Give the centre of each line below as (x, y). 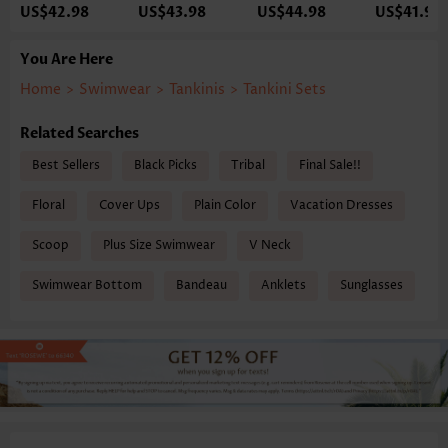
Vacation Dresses (341, 205)
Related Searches (79, 133)
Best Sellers (66, 165)
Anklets (283, 285)
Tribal (248, 165)
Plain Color (225, 205)
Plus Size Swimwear (159, 245)
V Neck (270, 245)
